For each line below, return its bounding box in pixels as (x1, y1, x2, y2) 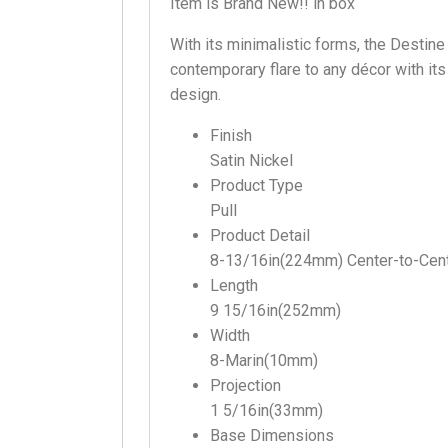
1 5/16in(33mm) (210, 400, 323, 420)
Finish (210, 125, 252, 145)
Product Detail (210, 225, 310, 245)
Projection (210, 375, 281, 395)
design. (170, 84, 221, 104)
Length (210, 275, 258, 295)
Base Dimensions (210, 425, 334, 445)
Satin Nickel (210, 150, 293, 170)
